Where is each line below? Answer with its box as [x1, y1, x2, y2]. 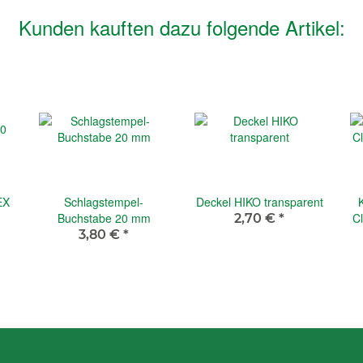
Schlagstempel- [64, 194, 143, 210]
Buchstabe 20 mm [57, 210, 151, 226]
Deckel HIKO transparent [195, 194, 323, 210]
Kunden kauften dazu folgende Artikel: [18, 13, 345, 41]
